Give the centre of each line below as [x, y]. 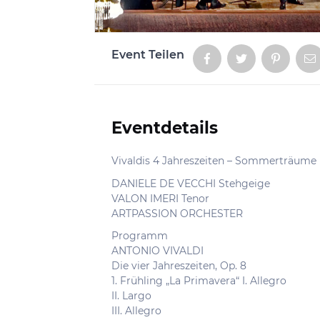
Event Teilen [148, 55]
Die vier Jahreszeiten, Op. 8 [179, 266]
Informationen [164, 165]
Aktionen [139, 87]
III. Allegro [136, 311]
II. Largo [131, 296]
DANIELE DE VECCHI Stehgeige [191, 183]
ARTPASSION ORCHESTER [177, 213]
